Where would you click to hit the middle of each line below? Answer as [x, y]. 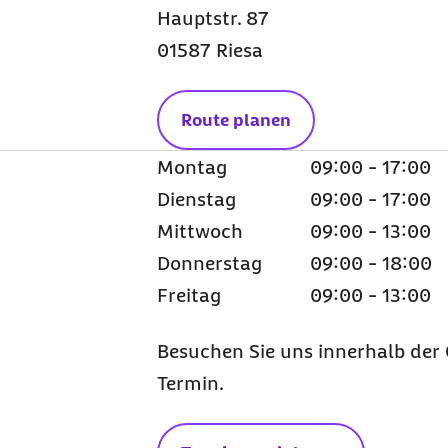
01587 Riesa [209, 50]
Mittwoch [199, 231]
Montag [191, 167]
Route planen [235, 120]
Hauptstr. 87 [212, 18]
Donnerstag [209, 263]
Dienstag [196, 199]
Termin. [190, 383]
